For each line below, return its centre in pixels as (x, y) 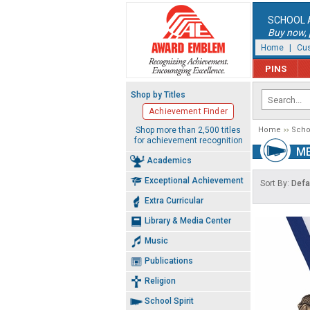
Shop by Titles (158, 95)
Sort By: (276, 183)
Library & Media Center (188, 220)
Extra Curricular (174, 200)
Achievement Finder (188, 111)
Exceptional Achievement (194, 180)
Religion (160, 281)
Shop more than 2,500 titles (188, 130)
